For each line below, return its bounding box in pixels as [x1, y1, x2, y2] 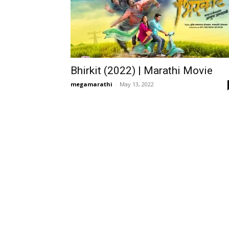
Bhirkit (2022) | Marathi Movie [71, 64, 213, 77]
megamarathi [71, 80, 112, 88]
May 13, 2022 [120, 80, 154, 88]
